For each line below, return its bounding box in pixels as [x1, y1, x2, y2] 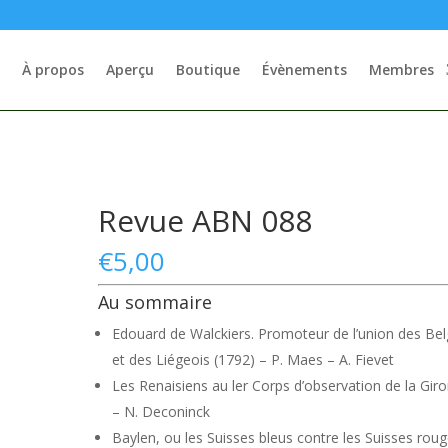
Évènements [261, 60, 347, 79]
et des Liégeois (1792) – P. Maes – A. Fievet [112, 350, 395, 369]
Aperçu [105, 60, 154, 79]
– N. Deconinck [112, 402, 211, 421]
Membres [368, 60, 434, 79]
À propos [21, 60, 84, 79]
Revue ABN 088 [98, 200, 313, 241]
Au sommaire [98, 290, 213, 314]
